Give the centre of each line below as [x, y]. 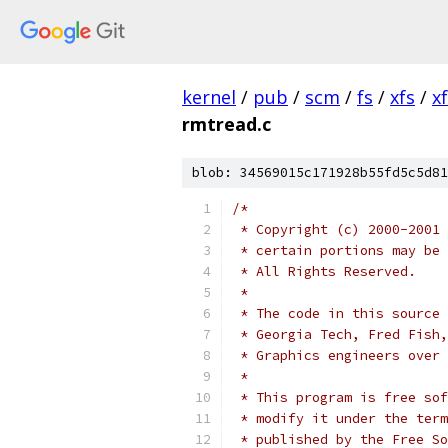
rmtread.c [226, 124]
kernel [209, 97]
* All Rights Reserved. [324, 271]
